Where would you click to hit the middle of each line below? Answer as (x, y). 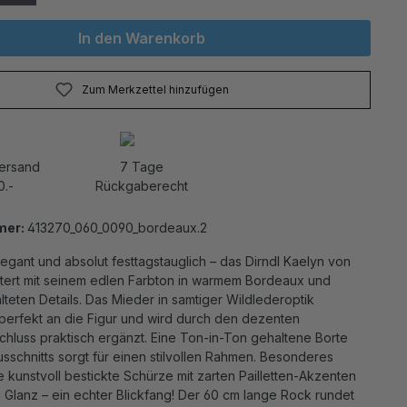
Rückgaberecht (142, 186)
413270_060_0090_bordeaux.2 (117, 228)
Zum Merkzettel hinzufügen (155, 90)
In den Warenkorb (142, 38)
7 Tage (142, 167)
